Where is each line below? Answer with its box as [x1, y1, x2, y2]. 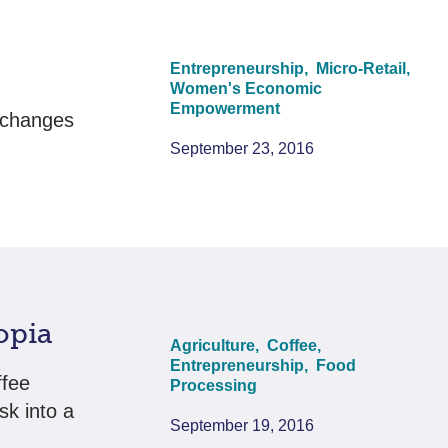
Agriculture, [170, 336, 264, 354]
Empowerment [170, 99, 281, 117]
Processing [170, 376, 258, 394]
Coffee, [267, 336, 326, 354]
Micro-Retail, [316, 59, 415, 77]
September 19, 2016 [170, 416, 315, 434]
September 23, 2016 [170, 139, 315, 157]
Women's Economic [170, 79, 323, 97]
